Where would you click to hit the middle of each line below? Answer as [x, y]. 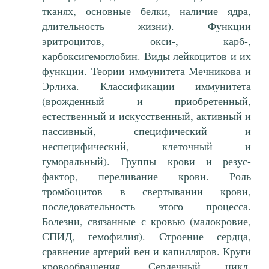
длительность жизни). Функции [147, 26]
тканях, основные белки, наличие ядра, [147, 11]
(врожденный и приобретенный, [147, 101]
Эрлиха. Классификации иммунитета [147, 86]
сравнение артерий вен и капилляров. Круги [147, 251]
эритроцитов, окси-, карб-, [147, 41]
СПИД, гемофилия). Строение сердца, [147, 236]
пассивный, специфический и [147, 131]
